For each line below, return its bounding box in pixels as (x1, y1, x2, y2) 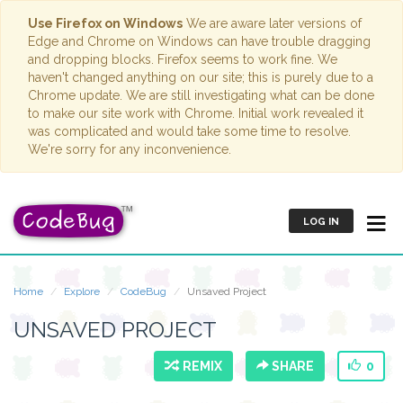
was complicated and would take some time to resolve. (28, 124, 351, 139)
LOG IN (302, 216, 339, 228)
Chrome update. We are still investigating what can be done (28, 88, 374, 103)
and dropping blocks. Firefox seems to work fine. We (28, 52, 337, 67)
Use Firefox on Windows (28, 16, 183, 31)
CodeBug (121, 285, 166, 298)
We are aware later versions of (183, 16, 362, 31)
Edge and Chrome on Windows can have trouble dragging (28, 34, 371, 49)
